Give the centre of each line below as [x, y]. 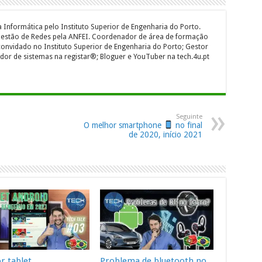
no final [187, 125]
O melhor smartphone [123, 125]
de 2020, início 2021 [165, 135]
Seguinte [189, 117]
